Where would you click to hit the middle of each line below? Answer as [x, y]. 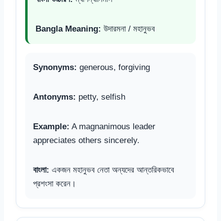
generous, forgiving [113, 67]
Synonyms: [55, 67]
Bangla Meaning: [68, 29]
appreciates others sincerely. [86, 140]
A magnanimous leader [112, 126]
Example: [51, 126]
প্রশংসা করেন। [55, 184]
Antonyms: [55, 97]
